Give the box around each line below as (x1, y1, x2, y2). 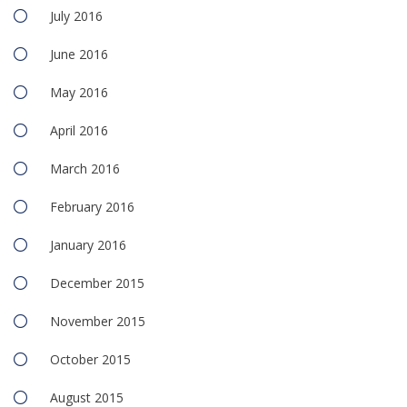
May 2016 (50, 84, 108, 102)
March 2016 (50, 160, 120, 178)
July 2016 (50, 7, 103, 25)
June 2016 (50, 45, 108, 64)
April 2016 (50, 122, 108, 140)
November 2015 (50, 313, 145, 331)
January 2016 (50, 236, 126, 254)
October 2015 (50, 351, 131, 369)
